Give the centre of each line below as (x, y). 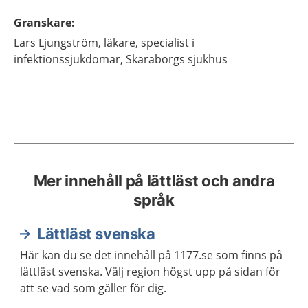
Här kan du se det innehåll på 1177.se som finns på (151, 255)
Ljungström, (70, 43)
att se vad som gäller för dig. (93, 288)
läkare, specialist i (149, 43)
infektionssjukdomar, (68, 59)
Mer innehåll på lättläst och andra (154, 181)
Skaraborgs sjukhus (177, 59)
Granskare (43, 23)
